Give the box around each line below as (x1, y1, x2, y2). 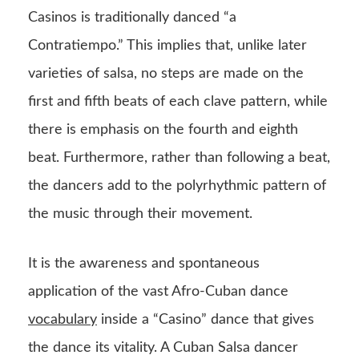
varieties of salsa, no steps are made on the (28, 67, 304, 82)
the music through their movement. (28, 207, 256, 222)
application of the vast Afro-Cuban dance (28, 284, 288, 300)
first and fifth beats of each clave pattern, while (28, 95, 328, 110)
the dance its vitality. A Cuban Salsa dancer (28, 341, 298, 356)
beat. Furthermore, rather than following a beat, (28, 151, 330, 166)
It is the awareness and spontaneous (28, 256, 260, 272)
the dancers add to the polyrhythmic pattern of (28, 179, 326, 194)
